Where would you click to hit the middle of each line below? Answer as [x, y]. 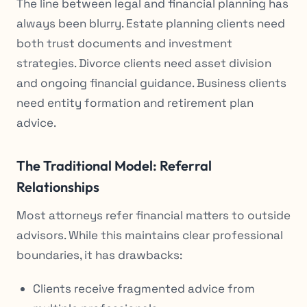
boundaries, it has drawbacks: [99, 255]
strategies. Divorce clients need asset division [144, 63]
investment [199, 43]
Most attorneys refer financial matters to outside [153, 215]
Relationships [58, 186]
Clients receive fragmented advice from [144, 288]
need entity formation [80, 102]
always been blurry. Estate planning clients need [151, 23]
